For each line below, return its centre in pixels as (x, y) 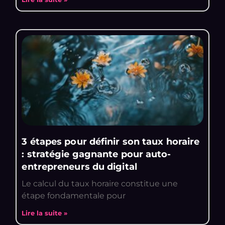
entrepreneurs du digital (79, 167)
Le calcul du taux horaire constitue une (100, 184)
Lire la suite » (45, 213)
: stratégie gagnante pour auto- (96, 154)
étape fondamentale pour (74, 196)
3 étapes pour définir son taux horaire (111, 142)
